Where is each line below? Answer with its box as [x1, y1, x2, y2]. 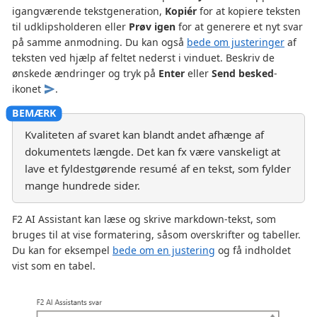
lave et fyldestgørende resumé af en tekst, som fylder [25, 161, 291, 176]
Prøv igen [129, 19, 175, 33]
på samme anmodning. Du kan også [12, 35, 187, 49]
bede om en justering [113, 243, 215, 258]
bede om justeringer [187, 35, 284, 49]
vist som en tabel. [12, 259, 96, 273]
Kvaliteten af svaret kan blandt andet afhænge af [25, 127, 264, 142]
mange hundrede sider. [25, 178, 140, 193]
